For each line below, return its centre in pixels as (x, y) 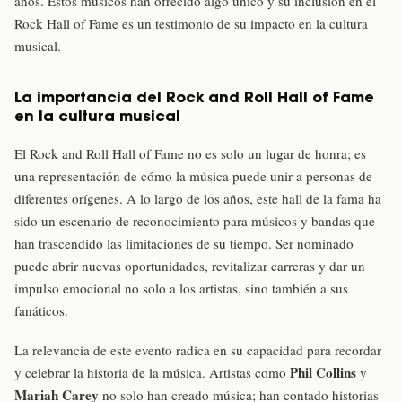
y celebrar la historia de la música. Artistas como (152, 372)
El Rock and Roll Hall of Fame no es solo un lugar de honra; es (190, 154)
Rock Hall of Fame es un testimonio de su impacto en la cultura (191, 23)
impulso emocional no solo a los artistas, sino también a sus (181, 288)
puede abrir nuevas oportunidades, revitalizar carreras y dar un (190, 266)
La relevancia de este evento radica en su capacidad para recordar (198, 350)
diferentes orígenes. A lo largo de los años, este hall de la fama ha (198, 199)
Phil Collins (323, 372)
